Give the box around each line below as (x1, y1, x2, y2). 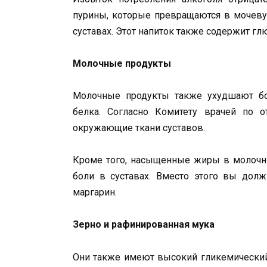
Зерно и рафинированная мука (73, 219, 215, 231)
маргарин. (73, 187, 117, 198)
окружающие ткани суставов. (73, 122, 205, 133)
